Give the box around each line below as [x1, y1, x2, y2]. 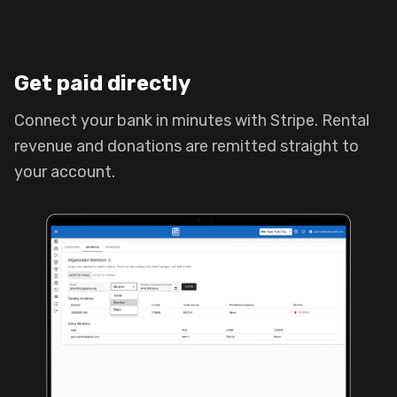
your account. [14, 161, 115, 182]
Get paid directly [14, 70, 191, 96]
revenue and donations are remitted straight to [14, 136, 359, 156]
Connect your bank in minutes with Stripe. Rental [14, 110, 370, 130]
